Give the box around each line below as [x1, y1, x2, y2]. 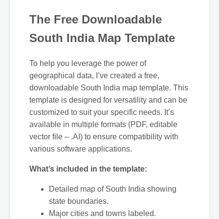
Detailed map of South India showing [49, 184, 176, 193]
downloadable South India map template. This [29, 83, 188, 92]
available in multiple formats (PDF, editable [29, 120, 177, 129]
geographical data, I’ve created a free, [29, 71, 159, 80]
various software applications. [29, 144, 132, 153]
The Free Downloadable [29, 13, 162, 26]
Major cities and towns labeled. [49, 209, 156, 218]
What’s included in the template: [29, 164, 147, 173]
